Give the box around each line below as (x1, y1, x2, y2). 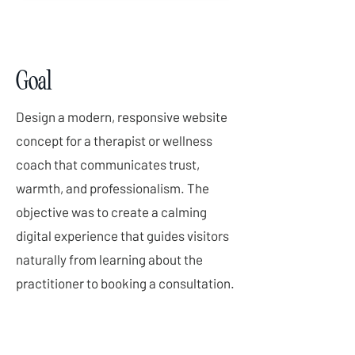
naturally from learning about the (16, 251, 203, 267)
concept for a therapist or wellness (16, 132, 212, 148)
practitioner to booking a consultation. (16, 275, 235, 291)
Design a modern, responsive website (16, 109, 227, 124)
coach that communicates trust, (16, 156, 200, 172)
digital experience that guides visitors (16, 227, 229, 243)
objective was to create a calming (16, 204, 207, 219)
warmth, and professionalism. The (16, 180, 209, 196)
